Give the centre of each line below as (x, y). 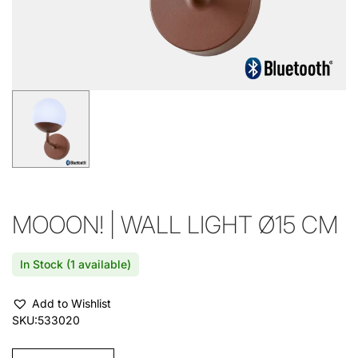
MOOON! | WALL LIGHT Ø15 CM (175, 225)
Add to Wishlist (72, 304)
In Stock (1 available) (76, 264)
